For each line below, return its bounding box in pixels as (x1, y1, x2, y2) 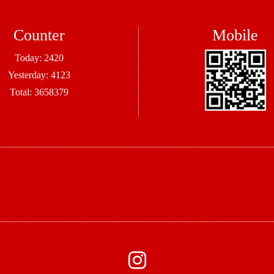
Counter (13, 26, 65, 45)
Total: (9, 87, 34, 98)
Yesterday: (7, 70, 51, 81)
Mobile (212, 26, 259, 45)
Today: (14, 53, 44, 64)
